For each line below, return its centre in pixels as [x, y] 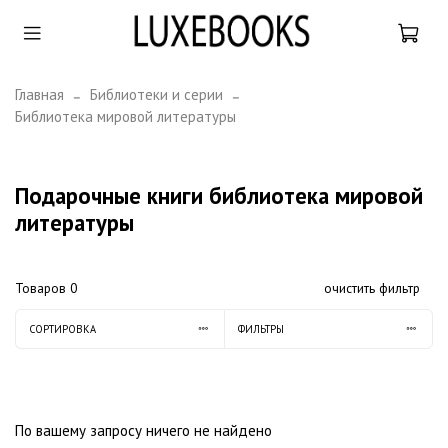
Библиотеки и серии [156, 94]
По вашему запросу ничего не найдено [143, 431]
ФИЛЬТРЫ [260, 328]
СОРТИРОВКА [62, 328]
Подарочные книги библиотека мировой [219, 195]
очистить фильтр [371, 289]
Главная [39, 94]
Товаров [42, 289]
